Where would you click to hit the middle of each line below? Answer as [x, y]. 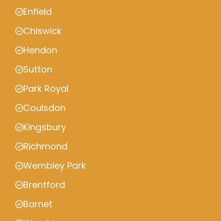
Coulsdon [44, 108]
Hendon [40, 50]
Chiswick [42, 31]
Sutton [38, 69]
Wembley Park [55, 166]
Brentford [44, 185]
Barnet [38, 204]
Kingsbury [45, 127]
